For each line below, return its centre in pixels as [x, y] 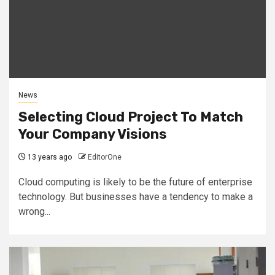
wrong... [34, 211]
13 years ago [49, 157]
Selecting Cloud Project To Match [131, 117]
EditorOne [105, 157]
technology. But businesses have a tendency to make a [136, 196]
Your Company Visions [93, 134]
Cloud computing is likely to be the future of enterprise [135, 182]
